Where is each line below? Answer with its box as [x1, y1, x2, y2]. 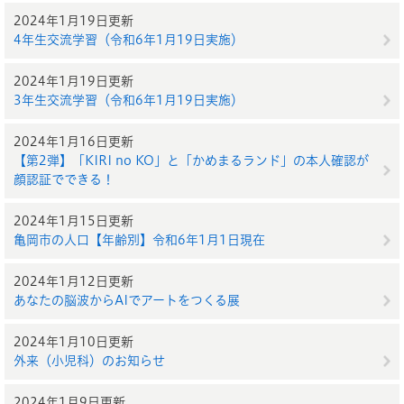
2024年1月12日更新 [14, 275, 133, 288]
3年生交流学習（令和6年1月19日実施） [14, 94, 243, 106]
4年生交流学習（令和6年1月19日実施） [14, 33, 243, 46]
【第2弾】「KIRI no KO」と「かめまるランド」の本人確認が [14, 154, 369, 167]
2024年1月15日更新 [14, 215, 133, 227]
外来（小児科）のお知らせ [14, 354, 165, 367]
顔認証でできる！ [14, 173, 115, 186]
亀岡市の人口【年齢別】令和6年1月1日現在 [14, 234, 265, 246]
